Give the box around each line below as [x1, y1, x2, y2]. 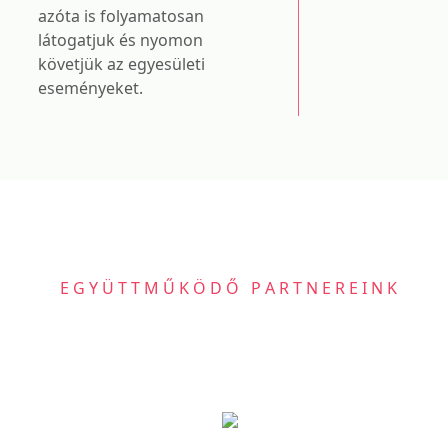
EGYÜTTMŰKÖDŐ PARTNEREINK [59, 277, 401, 299]
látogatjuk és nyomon [38, 29, 203, 51]
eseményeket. [38, 77, 143, 99]
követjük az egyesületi [38, 53, 205, 75]
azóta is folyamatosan [38, 5, 204, 27]
